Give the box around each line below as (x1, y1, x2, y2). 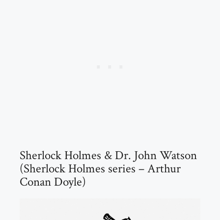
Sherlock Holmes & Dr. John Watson (20, 147, 197, 164)
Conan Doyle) (20, 174, 86, 191)
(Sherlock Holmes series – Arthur (20, 161, 181, 177)
